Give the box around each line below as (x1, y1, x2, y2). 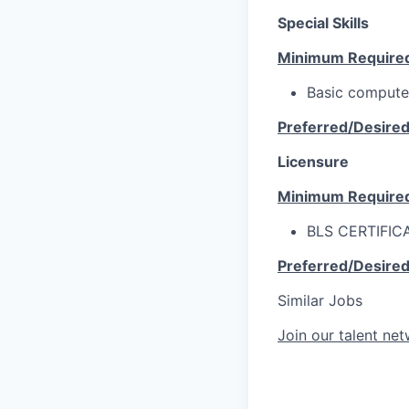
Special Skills (278, 13, 369, 32)
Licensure (278, 152, 349, 171)
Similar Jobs (278, 290, 362, 309)
